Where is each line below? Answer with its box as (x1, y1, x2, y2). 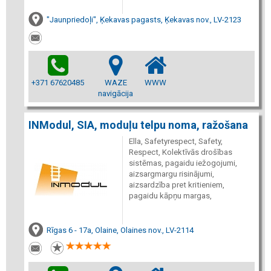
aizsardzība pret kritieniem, (128, 180, 224, 189)
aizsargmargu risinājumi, (128, 169, 214, 178)
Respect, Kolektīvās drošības (128, 148, 232, 157)
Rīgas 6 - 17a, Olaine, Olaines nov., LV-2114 (47, 226, 194, 235)
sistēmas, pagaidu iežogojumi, (128, 158, 237, 168)
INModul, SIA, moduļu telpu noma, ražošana (28, 119, 248, 131)
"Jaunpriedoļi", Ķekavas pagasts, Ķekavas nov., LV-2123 (47, 15, 241, 24)
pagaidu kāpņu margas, (128, 191, 212, 200)
